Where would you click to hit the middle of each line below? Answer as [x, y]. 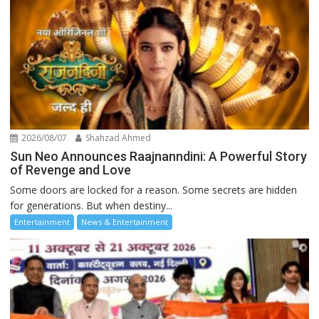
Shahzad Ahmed [117, 137]
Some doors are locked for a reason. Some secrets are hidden [154, 189]
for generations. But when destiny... [91, 205]
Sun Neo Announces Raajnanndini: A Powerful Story [159, 156]
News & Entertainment [125, 221]
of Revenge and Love [71, 169]
